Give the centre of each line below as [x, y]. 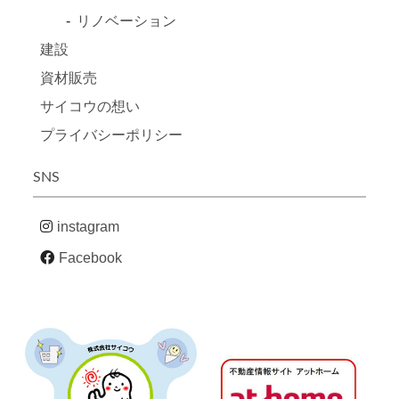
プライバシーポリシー [111, 135]
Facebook [90, 258]
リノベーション [126, 21]
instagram [88, 227]
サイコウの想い [90, 107]
